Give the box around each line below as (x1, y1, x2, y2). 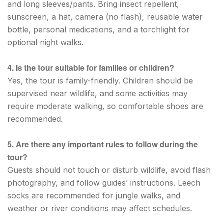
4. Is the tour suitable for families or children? (7, 61, 174, 73)
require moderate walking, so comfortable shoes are (7, 101, 203, 111)
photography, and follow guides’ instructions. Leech (7, 177, 200, 188)
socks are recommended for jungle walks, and (7, 190, 180, 200)
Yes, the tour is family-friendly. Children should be (7, 75, 193, 85)
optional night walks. (7, 37, 83, 47)
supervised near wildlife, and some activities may (7, 88, 188, 98)
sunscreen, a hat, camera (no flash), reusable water (7, 11, 203, 22)
